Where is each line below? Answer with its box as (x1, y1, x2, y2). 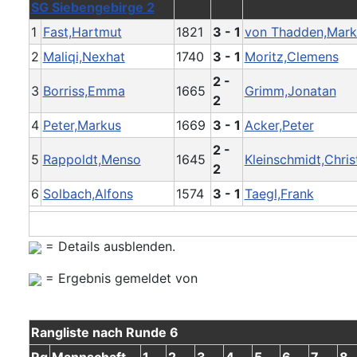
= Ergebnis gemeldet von (41, 270, 198, 287)
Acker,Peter (244, 117, 314, 134)
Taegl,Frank (244, 186, 314, 202)
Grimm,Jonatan (244, 83, 336, 100)
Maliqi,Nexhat (42, 49, 125, 65)
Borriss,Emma (42, 83, 125, 100)
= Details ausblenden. (41, 238, 175, 255)
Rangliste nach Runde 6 (30, 324, 178, 341)
